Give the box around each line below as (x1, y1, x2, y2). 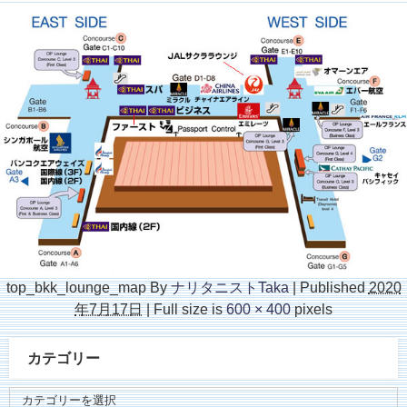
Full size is (150, 301, 226, 316)
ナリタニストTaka (170, 279, 289, 294)
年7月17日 (74, 301, 143, 316)
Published (299, 279, 365, 294)
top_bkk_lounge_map (5, 279, 146, 294)
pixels (291, 301, 333, 316)
